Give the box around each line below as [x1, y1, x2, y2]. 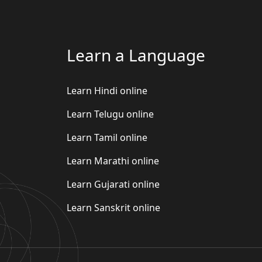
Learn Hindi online [67, 84, 147, 97]
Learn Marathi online [67, 154, 159, 167]
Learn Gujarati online [67, 177, 160, 191]
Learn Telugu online [67, 107, 154, 120]
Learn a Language [67, 43, 205, 66]
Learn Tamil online [67, 130, 147, 144]
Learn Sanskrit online [67, 201, 160, 214]
